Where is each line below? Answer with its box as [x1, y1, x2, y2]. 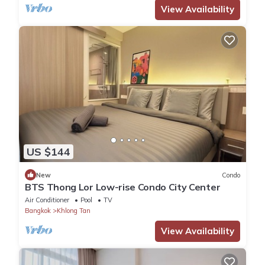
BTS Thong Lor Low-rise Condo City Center [25, 181, 221, 193]
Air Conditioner [25, 196, 69, 205]
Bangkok [25, 206, 51, 215]
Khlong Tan [57, 206, 91, 215]
